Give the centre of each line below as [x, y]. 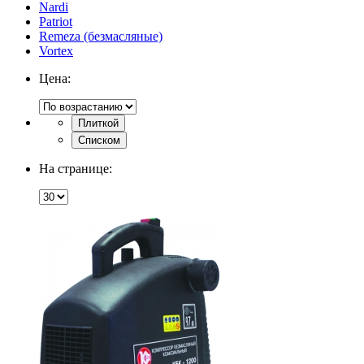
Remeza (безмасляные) [101, 36]
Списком [99, 140]
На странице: [76, 168]
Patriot [56, 21]
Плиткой [98, 123]
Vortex [56, 50]
